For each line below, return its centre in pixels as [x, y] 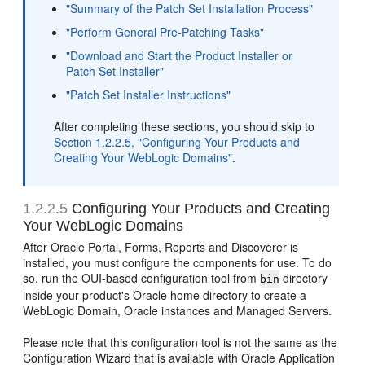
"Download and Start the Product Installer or [180, 56]
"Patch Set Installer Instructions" [149, 95]
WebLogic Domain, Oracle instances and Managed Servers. [178, 311]
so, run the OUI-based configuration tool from [142, 278]
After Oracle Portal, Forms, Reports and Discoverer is [161, 247]
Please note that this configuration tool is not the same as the [180, 343]
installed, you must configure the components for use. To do [178, 263]
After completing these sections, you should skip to [185, 127]
